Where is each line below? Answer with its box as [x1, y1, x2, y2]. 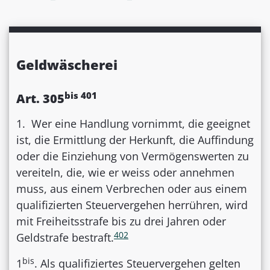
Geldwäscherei [16, 55, 118, 74]
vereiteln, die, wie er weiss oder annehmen [16, 165, 234, 180]
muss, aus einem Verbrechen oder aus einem [16, 181, 247, 196]
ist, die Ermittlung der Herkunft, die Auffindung [16, 133, 254, 148]
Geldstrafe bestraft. [16, 230, 114, 245]
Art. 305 [16, 90, 64, 107]
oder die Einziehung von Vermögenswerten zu [16, 149, 249, 164]
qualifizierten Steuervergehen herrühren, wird [16, 198, 248, 213]
